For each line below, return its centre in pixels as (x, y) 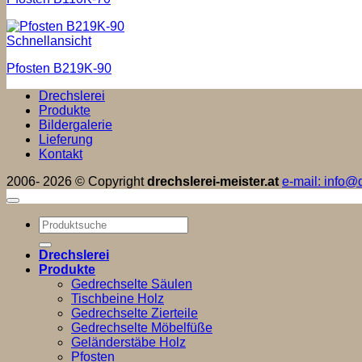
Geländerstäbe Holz (128, 343)
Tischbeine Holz (118, 299)
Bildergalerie (76, 125)
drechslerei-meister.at (213, 182)
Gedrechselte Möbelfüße (142, 328)
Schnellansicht (49, 41)
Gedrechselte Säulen (132, 284)
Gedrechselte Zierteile (135, 314)
